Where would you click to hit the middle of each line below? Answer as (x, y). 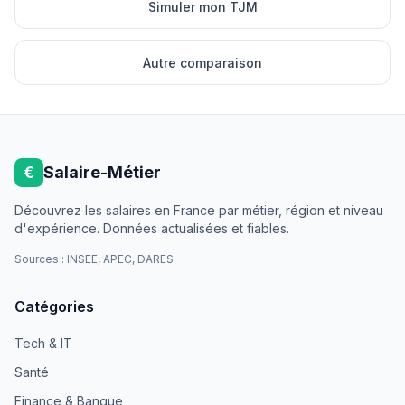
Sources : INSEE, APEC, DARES (94, 259)
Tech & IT (43, 343)
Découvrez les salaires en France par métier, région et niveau (199, 210)
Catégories (54, 306)
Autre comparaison (202, 63)
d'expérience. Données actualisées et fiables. (152, 228)
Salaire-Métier (102, 172)
